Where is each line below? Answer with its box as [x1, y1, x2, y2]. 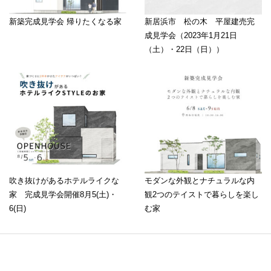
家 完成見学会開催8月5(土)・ [9, 190, 117, 200]
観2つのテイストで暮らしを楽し [145, 190, 259, 200]
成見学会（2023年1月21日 [145, 31, 237, 41]
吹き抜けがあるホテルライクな [9, 176, 119, 186]
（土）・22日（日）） [145, 45, 224, 54]
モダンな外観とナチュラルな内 [145, 176, 255, 186]
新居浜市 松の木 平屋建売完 [145, 17, 255, 27]
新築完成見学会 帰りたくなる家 [9, 17, 122, 27]
